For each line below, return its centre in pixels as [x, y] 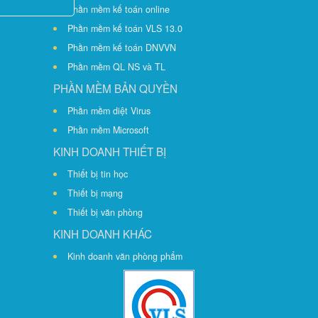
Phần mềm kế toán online [119, 9]
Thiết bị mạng [95, 193]
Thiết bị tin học [98, 174]
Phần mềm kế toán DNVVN [122, 48]
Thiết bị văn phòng [105, 212]
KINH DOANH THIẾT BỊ [110, 151]
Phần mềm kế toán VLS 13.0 [125, 28]
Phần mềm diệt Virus [109, 111]
